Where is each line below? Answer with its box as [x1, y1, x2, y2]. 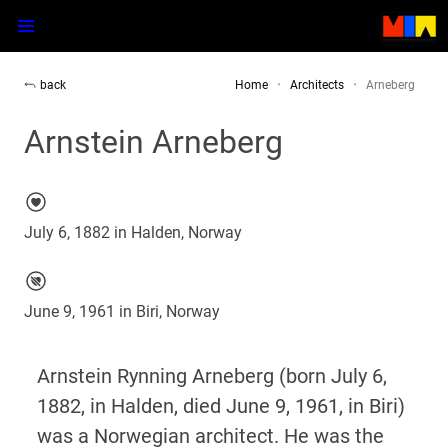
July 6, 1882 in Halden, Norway [24, 223, 242, 242]
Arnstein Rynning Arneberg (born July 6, [36, 363, 387, 388]
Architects [290, 78, 344, 92]
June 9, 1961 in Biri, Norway [24, 302, 220, 321]
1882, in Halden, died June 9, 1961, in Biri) [36, 393, 405, 418]
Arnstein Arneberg [24, 123, 283, 161]
